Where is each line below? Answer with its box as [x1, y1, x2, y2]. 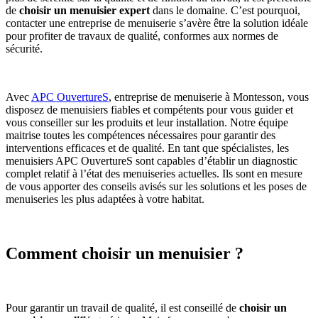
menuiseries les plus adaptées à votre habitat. [6, 193, 204, 206]
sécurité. [6, 43, 43, 55]
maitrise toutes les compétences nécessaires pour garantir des [6, 129, 275, 142]
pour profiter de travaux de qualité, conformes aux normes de [6, 30, 278, 43]
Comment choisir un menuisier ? [6, 244, 243, 263]
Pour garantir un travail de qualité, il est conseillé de [6, 301, 239, 314]
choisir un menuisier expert [16, 4, 150, 17]
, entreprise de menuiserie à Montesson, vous [109, 91, 309, 104]
